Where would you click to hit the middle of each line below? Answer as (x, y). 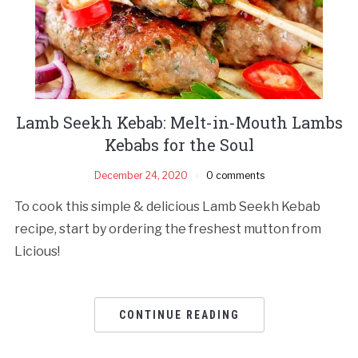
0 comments (235, 175)
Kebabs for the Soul (179, 144)
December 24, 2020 (141, 175)
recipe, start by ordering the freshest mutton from (167, 229)
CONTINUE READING (179, 314)
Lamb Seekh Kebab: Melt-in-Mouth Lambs (179, 122)
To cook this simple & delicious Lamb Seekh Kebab (167, 206)
